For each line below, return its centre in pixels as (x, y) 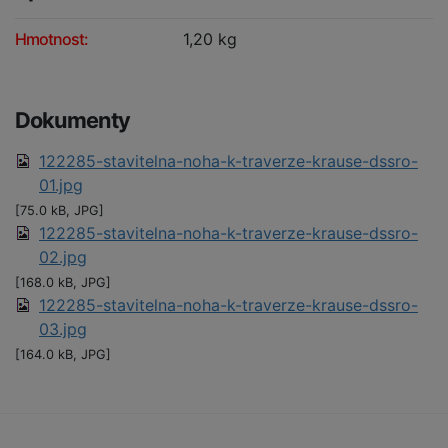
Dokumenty (72, 120)
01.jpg (61, 185)
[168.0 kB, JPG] (63, 283)
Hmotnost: (51, 39)
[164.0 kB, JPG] (63, 355)
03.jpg (63, 329)
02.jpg (63, 257)
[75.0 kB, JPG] (59, 211)
